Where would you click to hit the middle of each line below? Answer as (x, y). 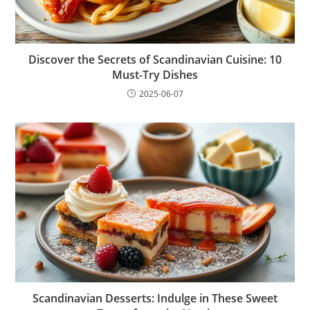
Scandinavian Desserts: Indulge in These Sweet (155, 298)
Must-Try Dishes (155, 75)
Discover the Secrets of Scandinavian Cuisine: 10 (155, 60)
